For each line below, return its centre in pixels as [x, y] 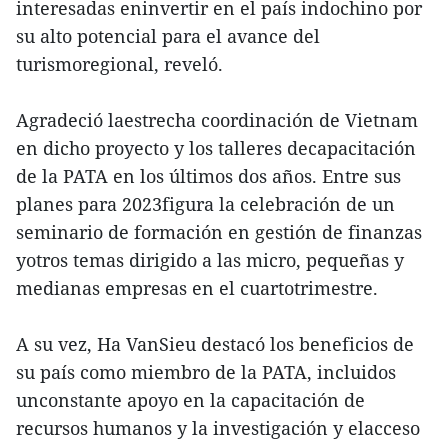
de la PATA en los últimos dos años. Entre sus [208, 176]
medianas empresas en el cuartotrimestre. [197, 288]
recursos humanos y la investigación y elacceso [218, 428]
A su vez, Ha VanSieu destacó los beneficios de [215, 344]
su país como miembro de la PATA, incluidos [206, 372]
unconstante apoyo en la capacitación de [190, 400]
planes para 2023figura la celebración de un [205, 204]
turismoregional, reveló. [119, 64]
